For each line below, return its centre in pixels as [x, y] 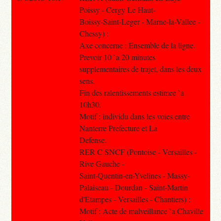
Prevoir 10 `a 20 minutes [117, 57]
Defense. [93, 140]
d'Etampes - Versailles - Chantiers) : [135, 199]
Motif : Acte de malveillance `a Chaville [141, 211]
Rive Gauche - [102, 163]
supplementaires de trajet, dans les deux [140, 69]
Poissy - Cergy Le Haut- [117, 9]
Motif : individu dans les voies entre [134, 116]
